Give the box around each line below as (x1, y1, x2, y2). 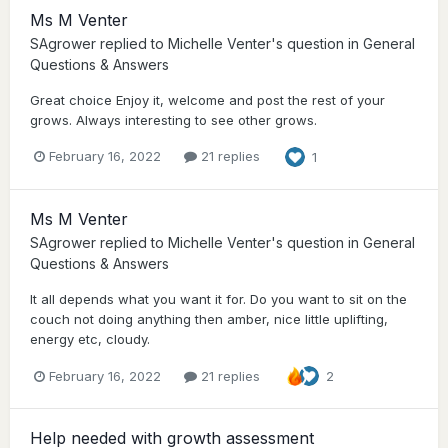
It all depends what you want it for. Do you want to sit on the (30, 291, 407, 308)
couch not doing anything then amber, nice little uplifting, (30, 311, 388, 328)
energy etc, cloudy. (30, 331, 150, 348)
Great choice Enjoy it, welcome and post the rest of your (30, 91, 385, 108)
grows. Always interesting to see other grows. (30, 111, 317, 128)
